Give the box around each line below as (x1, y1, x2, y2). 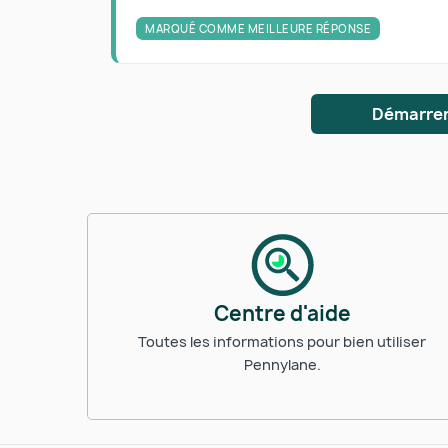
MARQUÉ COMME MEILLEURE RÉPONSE (145, 21, 371, 36)
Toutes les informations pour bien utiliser (138, 332, 426, 351)
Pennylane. (243, 355, 321, 374)
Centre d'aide (213, 300, 351, 327)
